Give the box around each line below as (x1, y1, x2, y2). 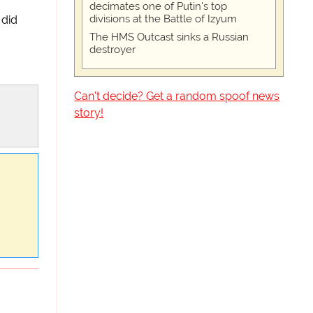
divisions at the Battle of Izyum (89, 13, 238, 25)
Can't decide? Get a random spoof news (74, 89, 280, 103)
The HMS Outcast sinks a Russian (89, 31, 249, 43)
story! (74, 106, 104, 119)
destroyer (89, 43, 136, 56)
